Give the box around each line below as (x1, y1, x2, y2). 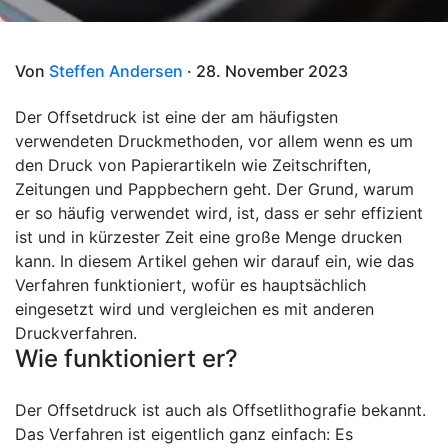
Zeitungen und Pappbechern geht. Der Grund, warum (15, 179, 414, 199)
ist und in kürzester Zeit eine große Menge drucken (15, 227, 402, 247)
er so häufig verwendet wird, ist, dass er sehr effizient (15, 203, 423, 223)
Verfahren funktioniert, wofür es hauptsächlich (15, 275, 366, 295)
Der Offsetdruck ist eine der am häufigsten (15, 107, 338, 127)
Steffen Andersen (49, 61, 183, 81)
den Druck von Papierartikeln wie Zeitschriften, (15, 155, 371, 175)
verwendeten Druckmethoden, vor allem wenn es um (15, 131, 413, 151)
